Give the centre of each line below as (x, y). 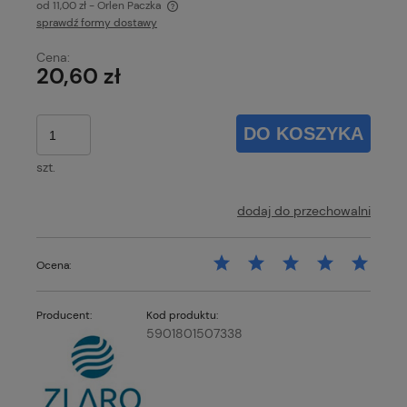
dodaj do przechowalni (304, 211)
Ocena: (54, 266)
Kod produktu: (183, 316)
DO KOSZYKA (304, 133)
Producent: (64, 316)
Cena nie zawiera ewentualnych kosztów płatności (188, 25)
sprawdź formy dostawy (97, 23)
